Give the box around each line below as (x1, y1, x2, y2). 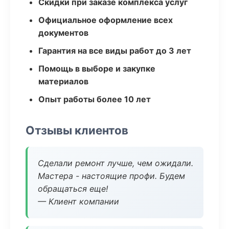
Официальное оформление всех (38, 15, 173, 25)
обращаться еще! (38, 184, 108, 194)
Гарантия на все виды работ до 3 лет (38, 45, 191, 56)
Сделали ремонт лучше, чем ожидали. (38, 158, 193, 168)
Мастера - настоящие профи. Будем (38, 171, 185, 181)
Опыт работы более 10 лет (38, 94, 151, 104)
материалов (38, 76, 88, 86)
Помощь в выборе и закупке (38, 63, 155, 74)
